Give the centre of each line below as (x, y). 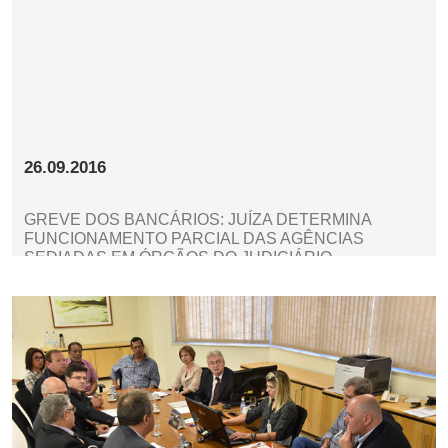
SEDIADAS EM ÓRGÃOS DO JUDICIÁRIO (178, 257)
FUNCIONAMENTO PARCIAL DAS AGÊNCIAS (194, 238)
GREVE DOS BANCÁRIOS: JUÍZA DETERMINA (197, 219)
